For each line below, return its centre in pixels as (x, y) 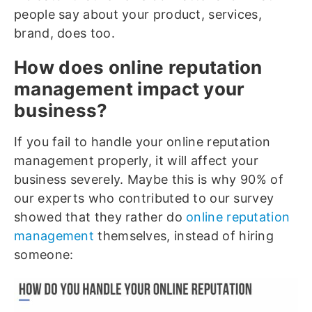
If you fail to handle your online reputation (142, 142)
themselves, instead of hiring (184, 236)
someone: (44, 255)
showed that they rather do (100, 217)
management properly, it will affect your (136, 161)
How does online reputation (138, 67)
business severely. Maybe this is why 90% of (149, 179)
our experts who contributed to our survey (144, 198)
